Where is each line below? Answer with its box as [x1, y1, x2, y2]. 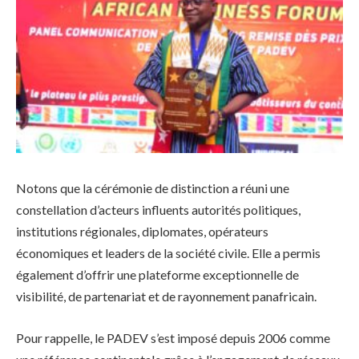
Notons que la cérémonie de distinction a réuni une [16, 179, 289, 196]
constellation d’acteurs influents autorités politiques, [16, 201, 301, 217]
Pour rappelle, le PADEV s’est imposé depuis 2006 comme [16, 329, 330, 345]
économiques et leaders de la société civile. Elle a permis [16, 244, 321, 260]
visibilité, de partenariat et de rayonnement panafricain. [16, 288, 317, 304]
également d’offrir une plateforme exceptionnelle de [16, 266, 299, 282]
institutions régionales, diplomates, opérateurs [16, 223, 268, 239]
